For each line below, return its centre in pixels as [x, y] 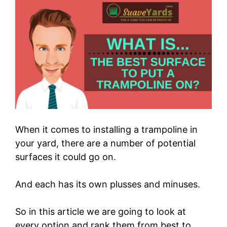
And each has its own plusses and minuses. [108, 184]
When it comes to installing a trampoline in [106, 129]
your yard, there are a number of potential [105, 143]
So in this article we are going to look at [101, 211]
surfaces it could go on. [66, 157]
